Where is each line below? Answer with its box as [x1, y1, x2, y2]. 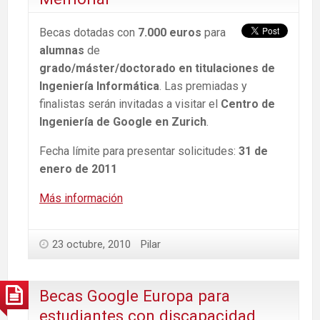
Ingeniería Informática [39, 79, 159, 93]
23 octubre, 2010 [52, 237, 131, 251]
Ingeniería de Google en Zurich [39, 114, 206, 129]
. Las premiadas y [159, 79, 247, 93]
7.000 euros [138, 25, 201, 39]
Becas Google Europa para [39, 286, 230, 306]
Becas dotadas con [39, 25, 138, 39]
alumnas [39, 43, 84, 57]
